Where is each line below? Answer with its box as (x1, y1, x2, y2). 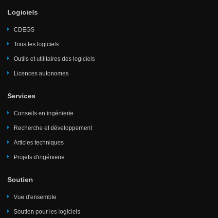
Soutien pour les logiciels (14, 208, 80, 216)
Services (7, 92, 36, 100)
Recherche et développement (14, 125, 92, 132)
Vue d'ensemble (14, 194, 56, 201)
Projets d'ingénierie (14, 154, 65, 161)
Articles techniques (14, 139, 64, 146)
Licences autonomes (14, 70, 69, 77)
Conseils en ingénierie (14, 110, 73, 117)
